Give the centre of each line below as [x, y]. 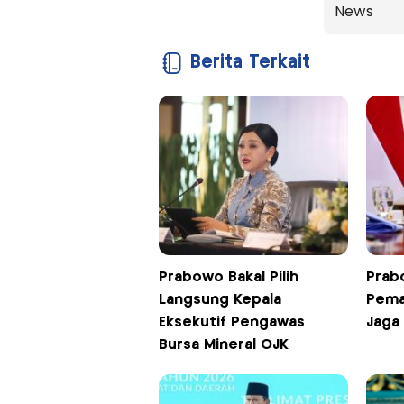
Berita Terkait [250, 62]
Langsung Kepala [220, 299]
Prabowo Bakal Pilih [228, 277]
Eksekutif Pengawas [231, 322]
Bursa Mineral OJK [223, 344]
